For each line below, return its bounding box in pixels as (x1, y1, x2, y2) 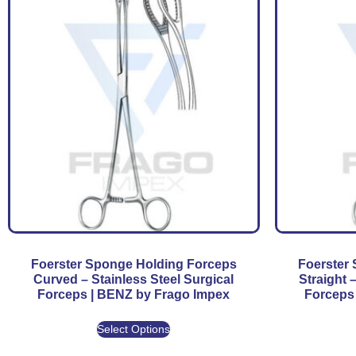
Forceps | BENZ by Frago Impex (37, 287, 230, 301)
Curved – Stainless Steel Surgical (33, 272, 234, 286)
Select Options (97, 322, 171, 335)
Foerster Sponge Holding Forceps (30, 257, 237, 271)
